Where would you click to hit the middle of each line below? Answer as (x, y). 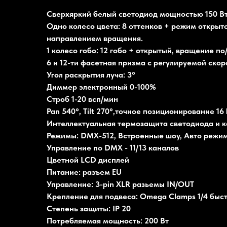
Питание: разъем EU (84, 172)
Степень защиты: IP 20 (89, 209)
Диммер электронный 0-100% (101, 87)
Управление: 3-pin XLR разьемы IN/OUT (120, 184)
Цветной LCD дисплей (88, 160)
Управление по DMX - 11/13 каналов (113, 148)
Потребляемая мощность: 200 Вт (108, 221)
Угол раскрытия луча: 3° (91, 75)
